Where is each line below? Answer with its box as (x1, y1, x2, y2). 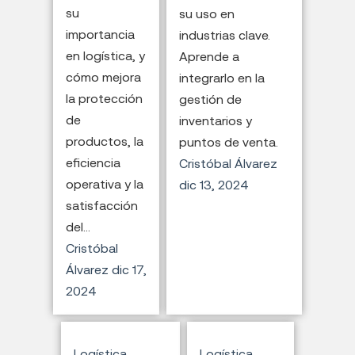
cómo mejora (65, 70, 141, 85)
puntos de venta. (179, 135, 279, 150)
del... (65, 219, 90, 235)
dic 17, (111, 262, 147, 277)
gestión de (179, 92, 242, 107)
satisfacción (65, 198, 138, 213)
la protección (65, 91, 143, 106)
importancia (65, 27, 135, 42)
